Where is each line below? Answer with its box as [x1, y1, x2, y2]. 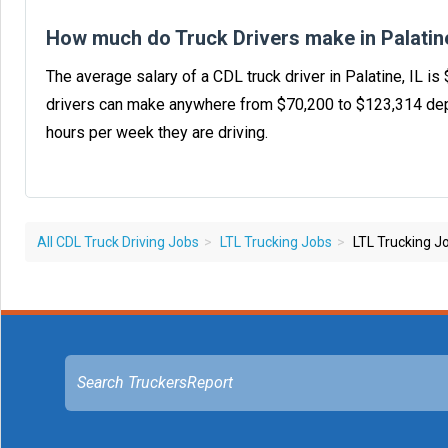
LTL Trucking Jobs [220, 233, 332, 250]
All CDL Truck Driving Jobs [37, 233, 199, 250]
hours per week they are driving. [46, 122, 268, 142]
